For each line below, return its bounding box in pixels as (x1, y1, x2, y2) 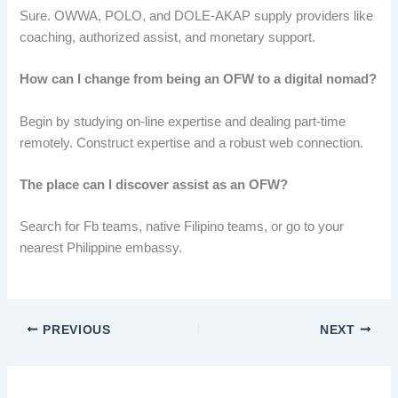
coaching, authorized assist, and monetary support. (20, 30, 316, 45)
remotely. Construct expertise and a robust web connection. (20, 135, 364, 150)
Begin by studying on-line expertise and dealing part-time (20, 114, 346, 129)
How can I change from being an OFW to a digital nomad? (20, 72, 378, 87)
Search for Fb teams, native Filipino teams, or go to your (20, 219, 345, 235)
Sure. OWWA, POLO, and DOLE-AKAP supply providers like (20, 9, 374, 24)
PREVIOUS (38, 322, 111, 337)
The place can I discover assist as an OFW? (20, 178, 289, 193)
